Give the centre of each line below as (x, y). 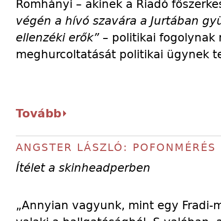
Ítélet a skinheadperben (83, 168)
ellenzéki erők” (57, 37)
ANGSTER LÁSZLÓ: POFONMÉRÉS (116, 147)
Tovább (38, 113)
